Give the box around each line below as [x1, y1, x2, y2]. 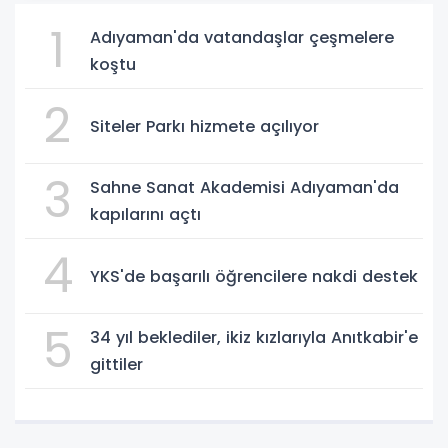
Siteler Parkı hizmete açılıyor [90, 114, 319, 138]
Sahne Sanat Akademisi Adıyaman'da [90, 176, 399, 200]
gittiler [90, 353, 143, 377]
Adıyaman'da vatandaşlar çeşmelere [90, 26, 394, 50]
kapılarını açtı [90, 203, 201, 227]
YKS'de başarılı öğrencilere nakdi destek [90, 264, 418, 288]
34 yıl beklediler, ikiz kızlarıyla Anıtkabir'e [90, 326, 418, 350]
